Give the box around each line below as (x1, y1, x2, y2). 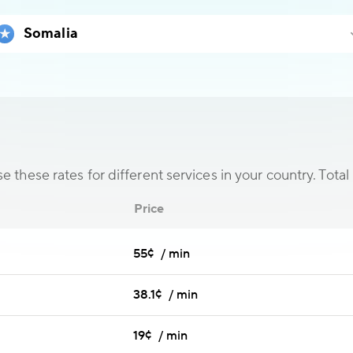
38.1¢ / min (133, 287, 199, 303)
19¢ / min (133, 328, 188, 344)
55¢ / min (133, 246, 190, 262)
